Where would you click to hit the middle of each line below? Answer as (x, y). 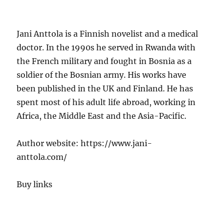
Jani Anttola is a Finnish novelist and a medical (108, 33)
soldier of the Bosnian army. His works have (102, 75)
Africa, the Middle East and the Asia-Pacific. (102, 116)
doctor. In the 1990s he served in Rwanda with (106, 47)
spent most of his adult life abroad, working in (106, 102)
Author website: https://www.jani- (85, 143)
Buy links (35, 184)
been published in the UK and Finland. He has (105, 88)
